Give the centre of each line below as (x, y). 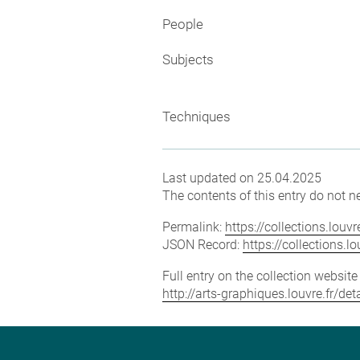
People (183, 24)
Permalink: (194, 227)
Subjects (188, 59)
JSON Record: (202, 245)
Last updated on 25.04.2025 (242, 178)
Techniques (196, 117)
